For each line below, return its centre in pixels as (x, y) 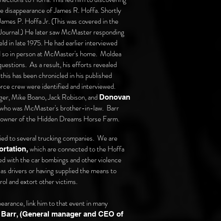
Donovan (115, 97)
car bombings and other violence (75, 160)
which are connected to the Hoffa (76, 149)
